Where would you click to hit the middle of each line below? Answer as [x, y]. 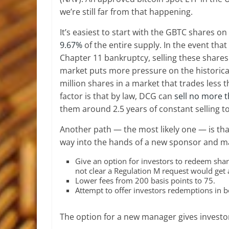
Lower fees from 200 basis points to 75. [145, 180]
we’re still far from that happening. [126, 12]
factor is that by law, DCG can [117, 96]
